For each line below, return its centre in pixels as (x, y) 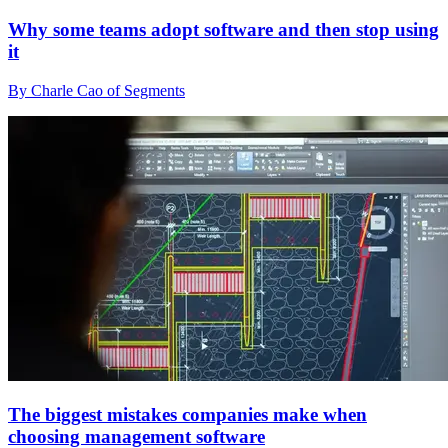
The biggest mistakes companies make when (187, 414)
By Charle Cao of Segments (96, 91)
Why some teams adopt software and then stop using (223, 30)
